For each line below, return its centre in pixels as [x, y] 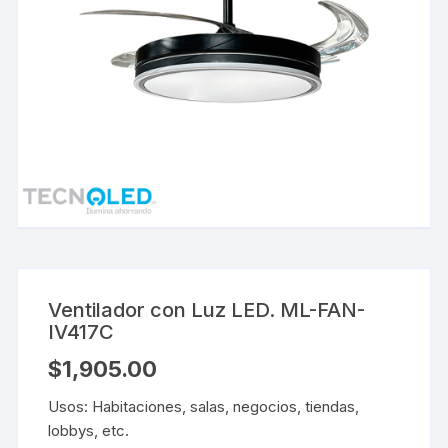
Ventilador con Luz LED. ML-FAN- [207, 309]
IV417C [81, 331]
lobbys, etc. [89, 430]
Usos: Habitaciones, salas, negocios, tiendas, [204, 406]
